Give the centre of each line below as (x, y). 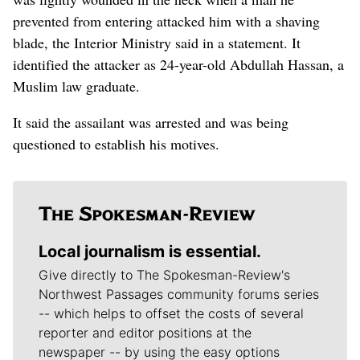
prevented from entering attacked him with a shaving (166, 20)
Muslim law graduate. (76, 86)
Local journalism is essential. (150, 251)
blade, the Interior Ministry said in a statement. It (157, 42)
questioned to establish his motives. (116, 143)
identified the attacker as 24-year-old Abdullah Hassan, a (178, 64)
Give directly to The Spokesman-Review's (164, 274)
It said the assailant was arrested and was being (151, 122)
